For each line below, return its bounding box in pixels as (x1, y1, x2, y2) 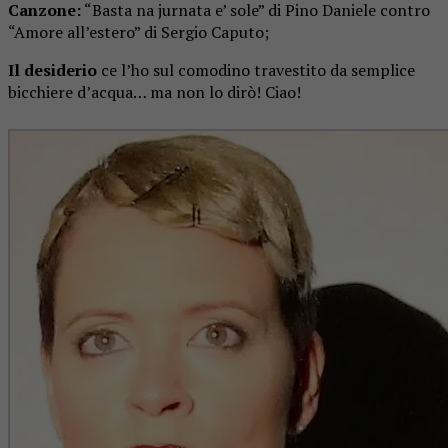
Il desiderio (8, 58, 97, 81)
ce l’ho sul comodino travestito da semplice (97, 58, 415, 81)
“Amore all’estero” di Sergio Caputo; (8, 20, 269, 43)
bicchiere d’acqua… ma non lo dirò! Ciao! (8, 80, 301, 103)
